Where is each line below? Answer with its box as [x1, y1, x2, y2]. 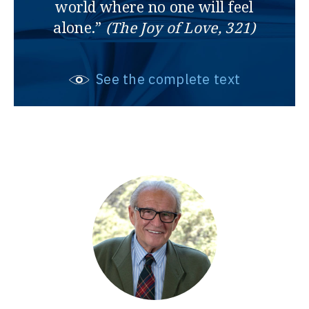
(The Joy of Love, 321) [101, 18, 256, 38]
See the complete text [92, 70, 241, 89]
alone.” [53, 18, 102, 38]
